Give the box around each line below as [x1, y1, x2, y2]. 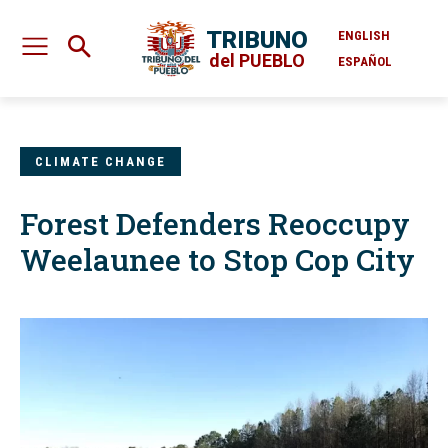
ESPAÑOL [338, 53, 392, 69]
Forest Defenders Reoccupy [20, 204, 410, 244]
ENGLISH [338, 27, 390, 43]
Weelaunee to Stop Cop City [20, 240, 415, 280]
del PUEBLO [208, 49, 305, 71]
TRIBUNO [205, 25, 308, 54]
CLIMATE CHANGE [35, 154, 166, 170]
